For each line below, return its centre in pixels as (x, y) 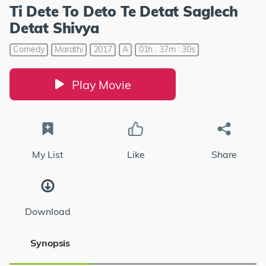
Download (48, 211)
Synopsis (50, 243)
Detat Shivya (54, 28)
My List (48, 154)
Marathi (69, 50)
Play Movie (102, 84)
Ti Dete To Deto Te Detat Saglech (124, 11)
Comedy (29, 50)
